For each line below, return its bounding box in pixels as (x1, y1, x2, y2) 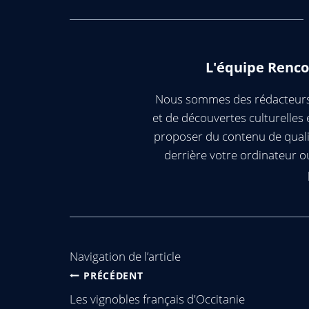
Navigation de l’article (70, 248, 181, 264)
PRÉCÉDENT (83, 268, 143, 282)
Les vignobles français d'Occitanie (70, 291, 245, 307)
